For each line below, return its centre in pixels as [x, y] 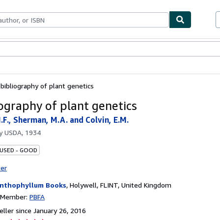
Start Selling [87, 49]
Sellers [56, 49]
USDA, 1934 [23, 132]
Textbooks [29, 49]
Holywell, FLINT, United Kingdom [121, 185]
